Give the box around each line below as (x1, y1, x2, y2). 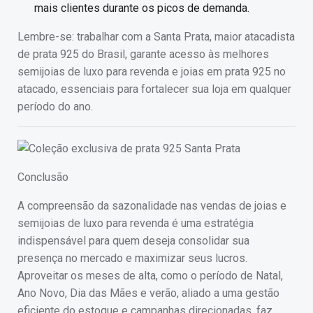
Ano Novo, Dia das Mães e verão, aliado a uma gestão (17, 286, 279, 300)
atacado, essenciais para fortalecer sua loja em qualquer (17, 82, 291, 96)
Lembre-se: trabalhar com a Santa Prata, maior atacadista (17, 29, 295, 43)
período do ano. (17, 99, 93, 113)
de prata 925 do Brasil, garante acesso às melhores (17, 47, 269, 61)
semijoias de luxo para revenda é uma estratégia (17, 216, 254, 230)
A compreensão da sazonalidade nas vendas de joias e (17, 198, 286, 212)
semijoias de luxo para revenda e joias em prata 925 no (17, 64, 286, 78)
